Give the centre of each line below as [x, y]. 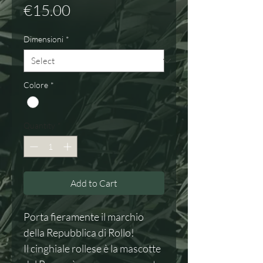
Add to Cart [94, 183]
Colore [36, 85]
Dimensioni [43, 39]
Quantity [39, 126]
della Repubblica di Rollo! [79, 233]
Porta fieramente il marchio [84, 217]
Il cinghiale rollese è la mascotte [92, 249]
